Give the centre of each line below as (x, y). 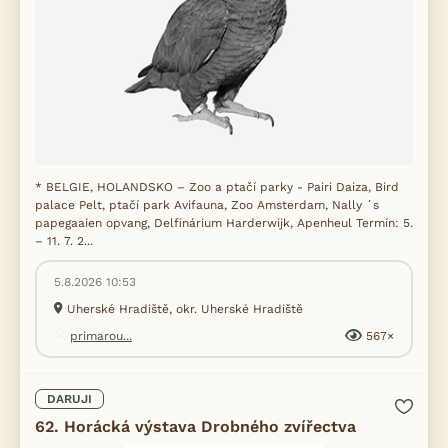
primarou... (101, 336)
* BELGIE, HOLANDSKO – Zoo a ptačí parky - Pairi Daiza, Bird (217, 187)
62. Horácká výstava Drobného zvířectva (195, 426)
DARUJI (69, 399)
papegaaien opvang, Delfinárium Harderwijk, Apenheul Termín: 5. (224, 223)
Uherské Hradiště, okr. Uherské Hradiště (185, 309)
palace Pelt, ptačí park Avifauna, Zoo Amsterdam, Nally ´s (207, 205)
